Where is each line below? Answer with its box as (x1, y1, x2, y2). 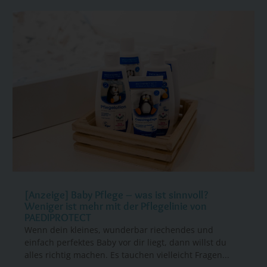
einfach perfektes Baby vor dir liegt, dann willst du (24, 236, 227, 248)
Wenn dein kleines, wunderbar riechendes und (24, 223, 214, 235)
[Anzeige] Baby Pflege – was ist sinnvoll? (24, 188, 209, 201)
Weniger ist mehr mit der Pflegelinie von (24, 199, 207, 213)
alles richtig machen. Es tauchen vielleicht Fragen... (24, 249, 230, 260)
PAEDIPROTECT (24, 210, 92, 224)
